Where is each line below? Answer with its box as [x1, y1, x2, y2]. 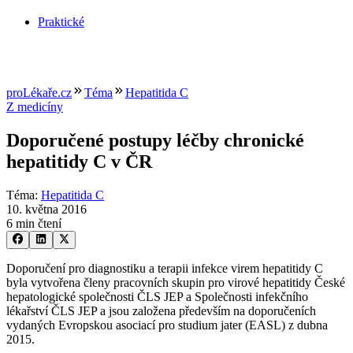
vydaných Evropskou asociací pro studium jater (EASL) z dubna [6, 318, 328, 332]
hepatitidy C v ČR [6, 151, 152, 173]
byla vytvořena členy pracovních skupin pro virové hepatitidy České [6, 275, 345, 289]
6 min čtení [6, 217, 61, 231]
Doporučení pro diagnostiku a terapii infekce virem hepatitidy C [6, 261, 323, 275]
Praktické [38, 15, 84, 29]
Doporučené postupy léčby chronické [6, 130, 304, 151]
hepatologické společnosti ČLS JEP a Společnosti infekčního [6, 289, 308, 303]
